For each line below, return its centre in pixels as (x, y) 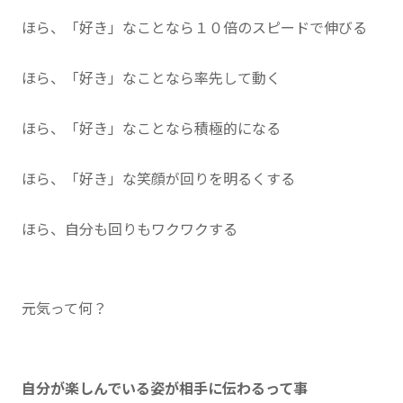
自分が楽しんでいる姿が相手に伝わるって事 (165, 389)
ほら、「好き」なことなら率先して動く (151, 78)
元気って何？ (64, 309)
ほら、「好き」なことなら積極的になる (151, 129)
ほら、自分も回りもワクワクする (130, 229)
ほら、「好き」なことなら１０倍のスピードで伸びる (194, 28)
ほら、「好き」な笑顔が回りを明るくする (158, 179)
